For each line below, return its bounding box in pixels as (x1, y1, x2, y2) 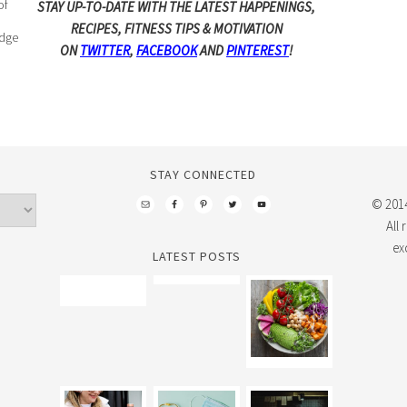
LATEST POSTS (152, 248, 241, 265)
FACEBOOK (136, 42, 197, 60)
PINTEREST (226, 42, 289, 60)
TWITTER (80, 42, 130, 60)
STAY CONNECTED (150, 166, 257, 184)
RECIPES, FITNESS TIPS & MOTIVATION (70, 20, 283, 38)
